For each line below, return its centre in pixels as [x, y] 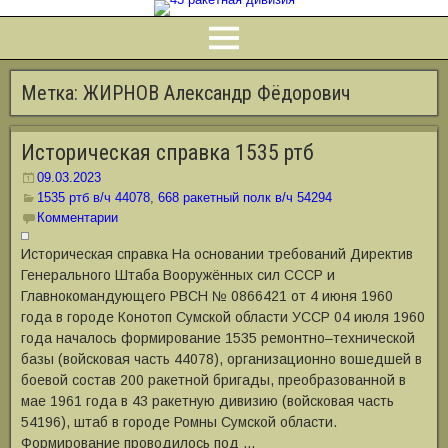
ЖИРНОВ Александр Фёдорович [216, 93]
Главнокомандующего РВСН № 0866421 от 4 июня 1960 [207, 296]
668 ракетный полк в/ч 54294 [245, 197]
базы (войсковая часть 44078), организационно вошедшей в [221, 359]
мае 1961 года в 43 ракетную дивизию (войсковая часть [207, 401]
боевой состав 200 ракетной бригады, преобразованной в [213, 380]
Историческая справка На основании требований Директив [217, 254]
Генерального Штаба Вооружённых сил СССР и [178, 275]
